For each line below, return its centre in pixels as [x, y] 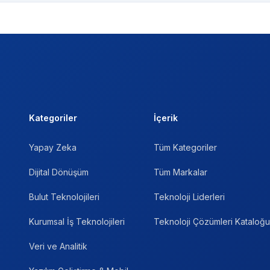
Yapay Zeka [53, 148]
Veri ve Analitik [58, 246]
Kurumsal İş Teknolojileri [77, 222]
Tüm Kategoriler [185, 148]
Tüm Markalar [181, 172]
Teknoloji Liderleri [189, 197]
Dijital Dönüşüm [59, 172]
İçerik [166, 118]
